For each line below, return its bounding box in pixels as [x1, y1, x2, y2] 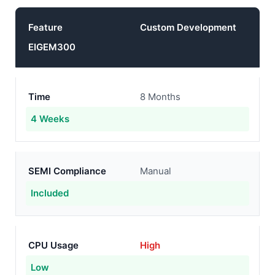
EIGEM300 [28, 41, 76, 53]
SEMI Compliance [28, 165, 106, 177]
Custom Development [140, 21, 236, 33]
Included [31, 187, 69, 199]
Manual [140, 165, 171, 177]
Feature [28, 21, 63, 33]
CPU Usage [28, 239, 79, 251]
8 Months [140, 91, 180, 103]
